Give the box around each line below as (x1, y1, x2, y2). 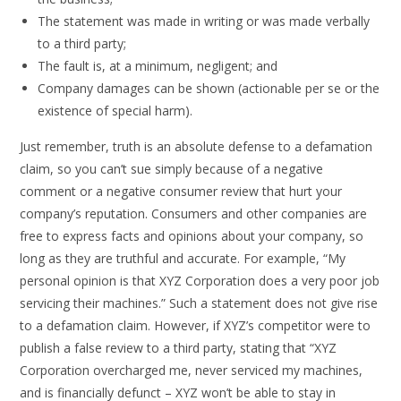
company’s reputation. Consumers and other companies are (20, 205, 368, 222)
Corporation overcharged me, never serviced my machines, (20, 362, 363, 379)
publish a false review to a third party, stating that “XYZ (20, 339, 337, 356)
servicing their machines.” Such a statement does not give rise (20, 294, 379, 311)
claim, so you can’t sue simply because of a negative (20, 160, 324, 177)
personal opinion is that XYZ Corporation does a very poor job (20, 272, 380, 289)
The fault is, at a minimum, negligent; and (38, 57, 278, 74)
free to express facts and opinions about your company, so (20, 227, 364, 244)
